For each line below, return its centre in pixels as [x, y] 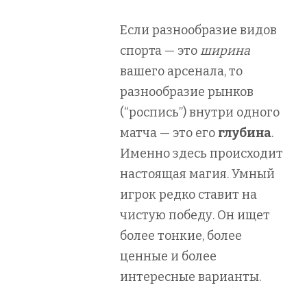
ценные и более [168, 256]
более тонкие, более [181, 235]
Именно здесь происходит [201, 153]
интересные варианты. [191, 277]
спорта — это [160, 50]
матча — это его [169, 133]
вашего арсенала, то [181, 71]
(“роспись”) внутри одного [200, 112]
